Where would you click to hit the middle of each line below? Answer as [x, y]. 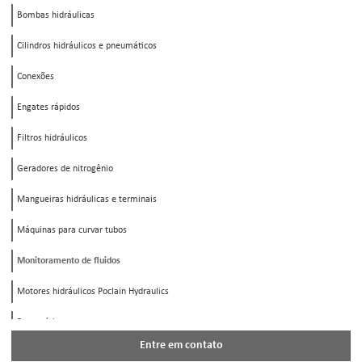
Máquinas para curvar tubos [72, 231]
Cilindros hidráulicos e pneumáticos [87, 46]
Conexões [36, 77]
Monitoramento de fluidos [69, 261]
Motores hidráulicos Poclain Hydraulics [93, 292]
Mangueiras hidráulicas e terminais [87, 200]
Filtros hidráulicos [52, 139]
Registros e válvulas [56, 354]
